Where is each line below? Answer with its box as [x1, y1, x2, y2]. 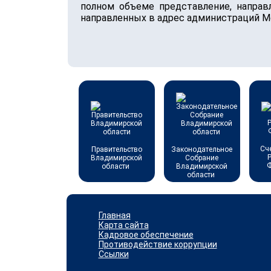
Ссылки [98, 249, 129, 260]
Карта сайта [98, 220, 149, 230]
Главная [98, 211, 131, 221]
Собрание [185, 154, 218, 163]
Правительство [91, 145, 142, 154]
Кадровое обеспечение [98, 230, 194, 240]
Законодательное [171, 145, 232, 154]
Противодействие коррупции [98, 240, 217, 250]
